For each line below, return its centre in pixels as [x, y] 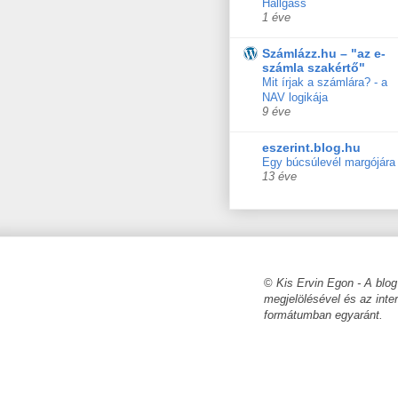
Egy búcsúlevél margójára [329, 163]
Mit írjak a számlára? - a [325, 83]
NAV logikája [295, 98]
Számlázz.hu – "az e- [324, 54]
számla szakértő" [314, 68]
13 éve [279, 177]
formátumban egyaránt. [323, 315]
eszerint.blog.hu [311, 148]
